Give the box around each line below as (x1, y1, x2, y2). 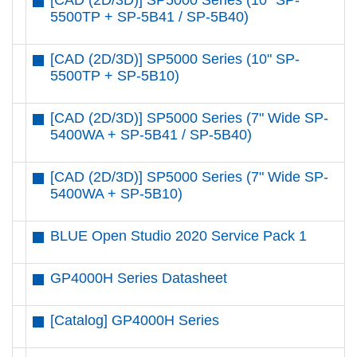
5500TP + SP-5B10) (49, 68, 179, 84)
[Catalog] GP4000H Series (49, 312, 219, 328)
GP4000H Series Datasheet (49, 270, 227, 286)
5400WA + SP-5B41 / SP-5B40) (49, 127, 252, 143)
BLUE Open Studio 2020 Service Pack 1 (49, 228, 307, 244)
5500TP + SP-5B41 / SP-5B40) (49, 9, 249, 25)
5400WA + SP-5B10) (49, 186, 182, 202)
